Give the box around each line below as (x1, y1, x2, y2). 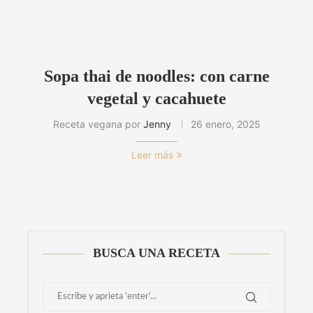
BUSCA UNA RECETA (93, 246, 220, 261)
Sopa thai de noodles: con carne (43, 67, 270, 86)
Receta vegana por (52, 118, 143, 131)
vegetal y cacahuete (87, 89, 226, 108)
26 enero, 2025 (190, 118, 261, 131)
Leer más (131, 149, 173, 161)
